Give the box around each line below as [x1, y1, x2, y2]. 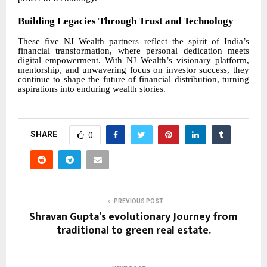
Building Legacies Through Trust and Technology [18, 15, 234, 27]
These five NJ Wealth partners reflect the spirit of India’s [18, 36, 249, 46]
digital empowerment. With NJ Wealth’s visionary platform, [18, 55, 249, 66]
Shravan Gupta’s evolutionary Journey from [29, 208, 238, 226]
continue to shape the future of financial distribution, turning [18, 74, 249, 85]
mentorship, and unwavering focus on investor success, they [18, 65, 249, 75]
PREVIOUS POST [113, 198, 163, 205]
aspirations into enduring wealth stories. [18, 84, 166, 94]
